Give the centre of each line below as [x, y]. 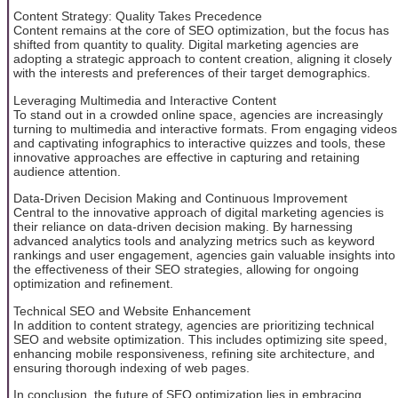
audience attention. [67, 171]
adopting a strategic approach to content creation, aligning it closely [203, 59]
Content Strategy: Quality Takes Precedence [138, 16]
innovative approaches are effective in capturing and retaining [187, 157]
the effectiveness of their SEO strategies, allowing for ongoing [186, 270]
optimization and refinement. [93, 284]
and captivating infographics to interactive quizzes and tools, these [199, 143]
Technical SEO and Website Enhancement [132, 310]
